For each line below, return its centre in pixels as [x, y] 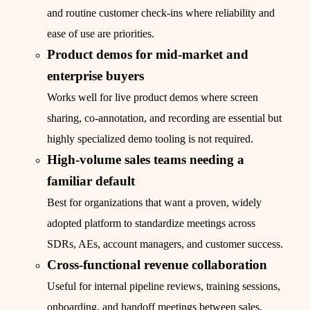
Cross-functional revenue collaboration [157, 265]
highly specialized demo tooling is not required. [150, 139]
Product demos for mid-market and [148, 55]
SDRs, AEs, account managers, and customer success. [165, 244]
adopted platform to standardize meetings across [151, 224]
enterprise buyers [95, 76]
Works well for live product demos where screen [153, 98]
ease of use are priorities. [101, 34]
